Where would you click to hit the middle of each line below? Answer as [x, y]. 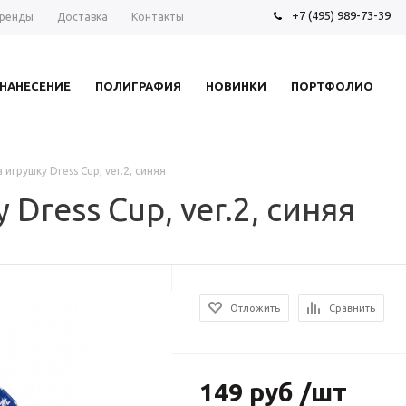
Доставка [82, 17]
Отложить [256, 308]
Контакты [158, 17]
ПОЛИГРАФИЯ [139, 86]
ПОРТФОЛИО [332, 86]
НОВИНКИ [236, 86]
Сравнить [353, 308]
